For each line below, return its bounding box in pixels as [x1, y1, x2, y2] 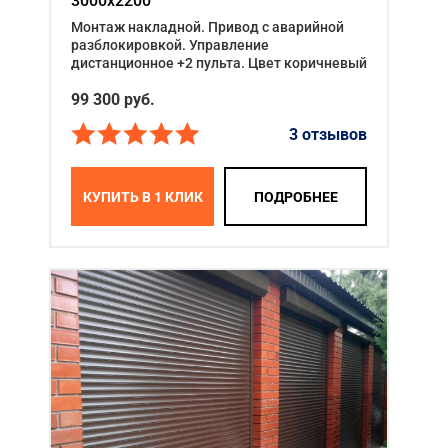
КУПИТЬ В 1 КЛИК [82, 188, 203, 205]
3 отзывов [289, 124, 367, 144]
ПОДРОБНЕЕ [253, 188, 338, 205]
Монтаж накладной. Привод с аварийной [71, 19, 344, 36]
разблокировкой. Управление [71, 37, 269, 54]
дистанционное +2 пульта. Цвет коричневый [71, 55, 367, 72]
